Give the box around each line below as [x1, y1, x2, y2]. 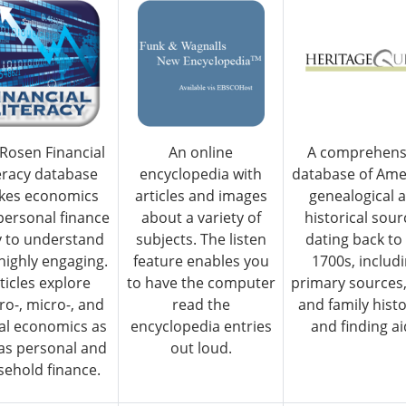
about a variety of [140, 208, 261, 228]
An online [169, 142, 233, 163]
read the [171, 295, 230, 315]
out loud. [169, 338, 232, 359]
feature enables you [132, 251, 269, 272]
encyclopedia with [140, 164, 262, 185]
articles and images [134, 186, 267, 207]
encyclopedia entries [130, 316, 272, 337]
